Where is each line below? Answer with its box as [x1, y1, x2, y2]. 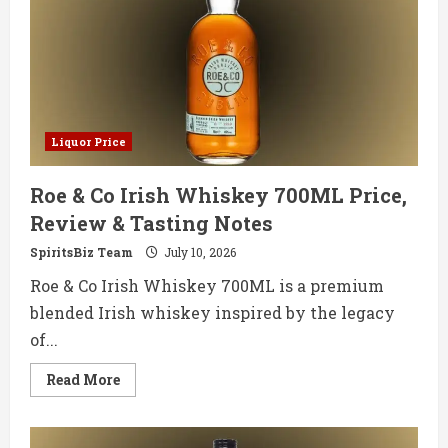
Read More [46, 370, 120, 390]
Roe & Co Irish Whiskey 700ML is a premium [30, 275, 384, 297]
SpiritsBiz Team [30, 244, 133, 261]
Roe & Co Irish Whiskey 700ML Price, [30, 182, 407, 209]
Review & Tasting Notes [30, 210, 273, 237]
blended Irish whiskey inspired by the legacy [30, 302, 395, 324]
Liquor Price [51, 134, 126, 150]
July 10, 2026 [161, 244, 236, 261]
